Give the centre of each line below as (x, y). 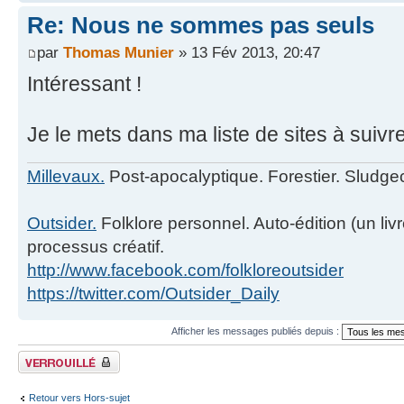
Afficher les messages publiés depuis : (256, 331)
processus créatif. (96, 247)
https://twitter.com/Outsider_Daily (153, 294)
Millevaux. (66, 177)
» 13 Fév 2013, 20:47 (247, 52)
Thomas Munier (119, 52)
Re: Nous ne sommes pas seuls (201, 26)
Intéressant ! (84, 83)
